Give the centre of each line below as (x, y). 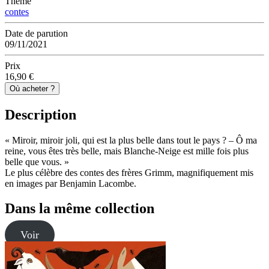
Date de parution (36, 33)
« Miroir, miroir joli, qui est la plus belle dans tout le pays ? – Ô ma (131, 140)
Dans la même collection (80, 209)
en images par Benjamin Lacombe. (71, 183)
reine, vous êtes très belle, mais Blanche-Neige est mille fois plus (127, 151)
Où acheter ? (32, 88)
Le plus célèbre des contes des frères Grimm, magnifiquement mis (129, 172)
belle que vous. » (37, 162)
